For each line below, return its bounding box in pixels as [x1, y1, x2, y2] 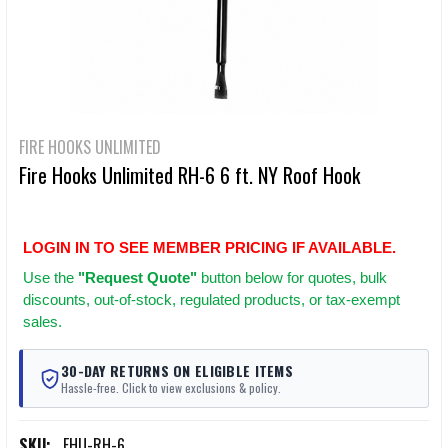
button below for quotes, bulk [197, 269, 387, 287]
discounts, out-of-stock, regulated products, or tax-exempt [23, 291, 400, 309]
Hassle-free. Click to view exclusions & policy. [61, 379, 281, 397]
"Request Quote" [78, 269, 197, 287]
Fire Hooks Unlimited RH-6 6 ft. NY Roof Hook [19, 160, 360, 190]
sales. [23, 313, 62, 331]
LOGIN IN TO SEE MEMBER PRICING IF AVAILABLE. [23, 239, 396, 257]
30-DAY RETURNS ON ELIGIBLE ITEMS [61, 360, 293, 382]
